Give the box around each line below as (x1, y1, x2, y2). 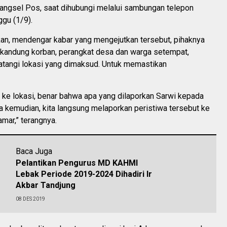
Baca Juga (16, 146, 52, 156)
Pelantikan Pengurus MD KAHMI (16, 158, 138, 168)
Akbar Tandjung (16, 180, 75, 190)
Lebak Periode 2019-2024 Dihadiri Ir (16, 169, 152, 179)
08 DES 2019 (16, 196, 45, 202)
